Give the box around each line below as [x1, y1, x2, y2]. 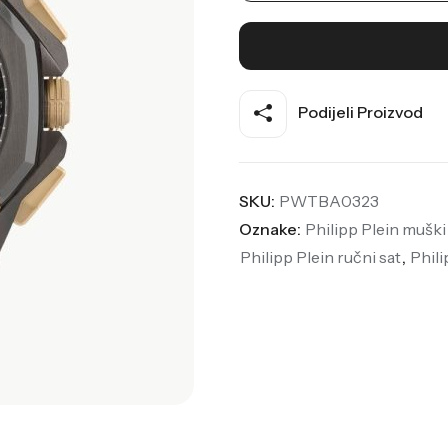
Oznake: [238, 218, 304, 239]
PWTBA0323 [278, 190, 379, 211]
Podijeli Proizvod [294, 101, 423, 122]
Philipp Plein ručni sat [239, 246, 401, 267]
